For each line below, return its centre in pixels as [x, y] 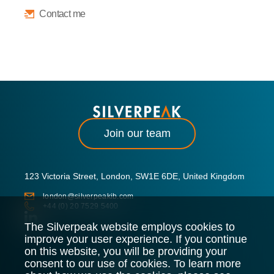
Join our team [137, 134]
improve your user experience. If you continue [136, 239]
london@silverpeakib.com [88, 196]
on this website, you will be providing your [126, 251]
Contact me [62, 13]
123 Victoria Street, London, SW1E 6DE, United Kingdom [135, 176]
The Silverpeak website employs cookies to [130, 227]
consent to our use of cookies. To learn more [133, 264]
